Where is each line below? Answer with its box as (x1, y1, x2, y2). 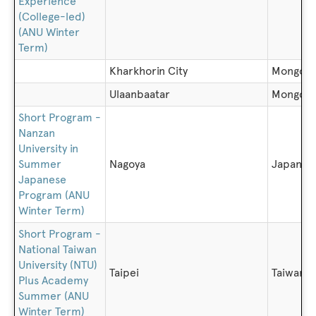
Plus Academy (18, 274, 88, 287)
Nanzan (18, 126, 55, 140)
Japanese (18, 173, 66, 186)
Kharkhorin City (109, 64, 188, 78)
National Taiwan (18, 243, 97, 256)
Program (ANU (18, 188, 90, 202)
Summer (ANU (18, 289, 89, 303)
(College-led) (18, 10, 85, 23)
